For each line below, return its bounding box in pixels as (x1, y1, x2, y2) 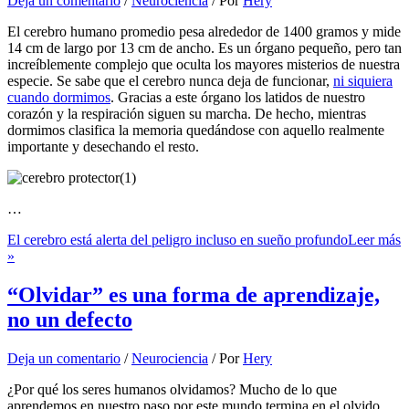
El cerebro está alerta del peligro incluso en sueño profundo (7, 232, 348, 248)
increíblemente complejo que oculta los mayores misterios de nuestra (7, 57, 400, 73)
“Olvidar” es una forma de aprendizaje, (7, 282, 380, 307)
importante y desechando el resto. (7, 139, 199, 155)
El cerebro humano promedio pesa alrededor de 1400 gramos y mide (7, 24, 401, 40)
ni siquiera (333, 73, 393, 89)
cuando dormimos (7, 89, 110, 106)
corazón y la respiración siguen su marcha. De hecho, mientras (7, 106, 366, 122)
